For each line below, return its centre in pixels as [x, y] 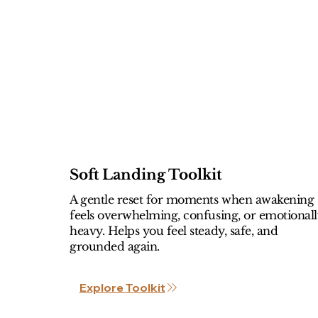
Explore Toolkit [122, 287]
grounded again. [114, 246]
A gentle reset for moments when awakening [192, 199]
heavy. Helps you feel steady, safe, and [174, 230]
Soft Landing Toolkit [146, 174]
